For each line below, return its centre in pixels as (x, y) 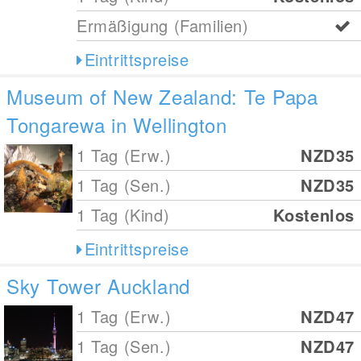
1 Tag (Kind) (123, 215)
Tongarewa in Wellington (117, 124)
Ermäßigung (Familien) (163, 25)
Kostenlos (313, 215)
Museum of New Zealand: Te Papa (162, 96)
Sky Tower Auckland (99, 286)
